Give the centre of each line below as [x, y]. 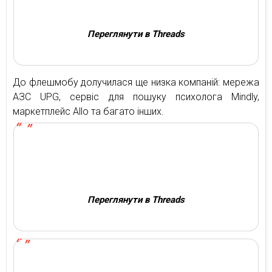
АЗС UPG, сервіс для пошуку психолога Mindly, [136, 97]
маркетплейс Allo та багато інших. [88, 112]
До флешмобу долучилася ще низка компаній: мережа [136, 83]
